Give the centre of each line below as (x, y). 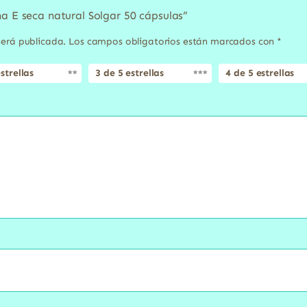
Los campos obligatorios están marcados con (173, 42)
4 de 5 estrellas (260, 73)
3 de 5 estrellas (130, 73)
